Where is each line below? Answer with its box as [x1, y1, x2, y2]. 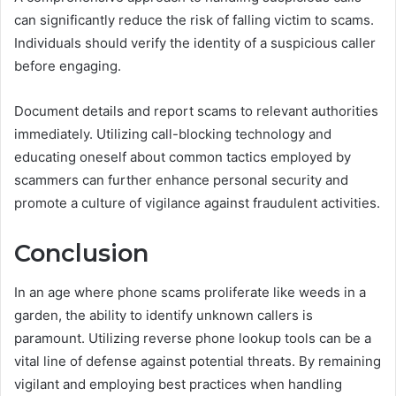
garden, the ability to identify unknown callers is [14, 307, 313, 324]
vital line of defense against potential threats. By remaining [14, 353, 381, 370]
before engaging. [14, 57, 121, 74]
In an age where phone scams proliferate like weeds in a [14, 284, 366, 301]
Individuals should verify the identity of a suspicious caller [14, 34, 376, 51]
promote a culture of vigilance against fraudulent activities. [14, 194, 380, 211]
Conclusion [14, 238, 148, 268]
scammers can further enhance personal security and [14, 171, 348, 188]
